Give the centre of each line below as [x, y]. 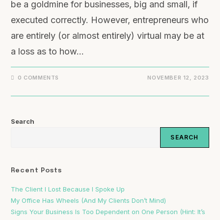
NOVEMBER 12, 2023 [178, 78]
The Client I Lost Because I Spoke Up [68, 189]
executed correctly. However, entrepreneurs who [110, 20]
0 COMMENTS [39, 78]
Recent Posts [37, 171]
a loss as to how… [48, 51]
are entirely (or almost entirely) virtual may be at [108, 36]
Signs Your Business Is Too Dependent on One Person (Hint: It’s [108, 212]
